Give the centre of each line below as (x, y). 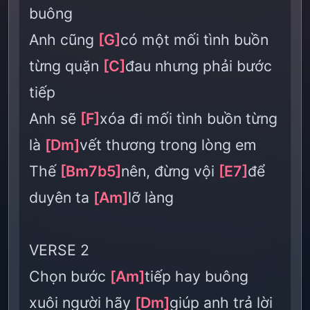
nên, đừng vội (170, 171)
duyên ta (61, 197)
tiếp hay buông (197, 276)
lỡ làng (151, 197)
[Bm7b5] (91, 171)
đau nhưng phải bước (199, 66)
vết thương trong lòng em (168, 145)
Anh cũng (64, 39)
